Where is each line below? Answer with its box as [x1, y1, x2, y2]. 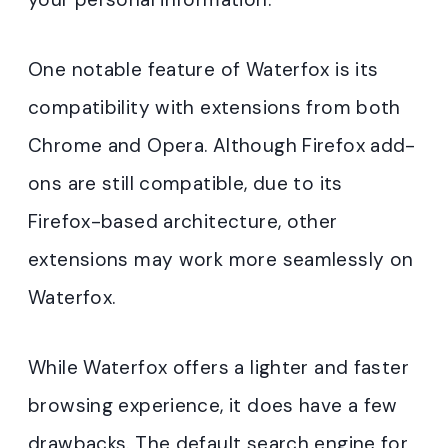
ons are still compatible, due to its [28, 171, 343, 197]
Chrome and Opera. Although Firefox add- [28, 133, 416, 159]
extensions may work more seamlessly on [28, 247, 414, 273]
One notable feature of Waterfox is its [28, 57, 379, 83]
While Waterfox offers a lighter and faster [28, 355, 409, 381]
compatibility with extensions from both [28, 95, 401, 121]
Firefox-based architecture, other [28, 209, 338, 235]
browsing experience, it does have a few [28, 393, 398, 419]
